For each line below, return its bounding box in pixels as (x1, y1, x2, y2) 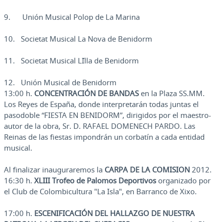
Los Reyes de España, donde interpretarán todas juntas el (4, 99, 199, 110)
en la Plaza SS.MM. (139, 88, 205, 99)
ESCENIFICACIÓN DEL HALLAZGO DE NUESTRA (34, 208, 195, 219)
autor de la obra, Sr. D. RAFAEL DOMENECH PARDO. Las (4, 121, 195, 131)
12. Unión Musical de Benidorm (4, 77, 116, 88)
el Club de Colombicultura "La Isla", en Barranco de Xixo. (4, 186, 197, 197)
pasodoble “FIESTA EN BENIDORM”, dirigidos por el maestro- (4, 110, 211, 120)
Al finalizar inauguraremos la (4, 165, 105, 175)
